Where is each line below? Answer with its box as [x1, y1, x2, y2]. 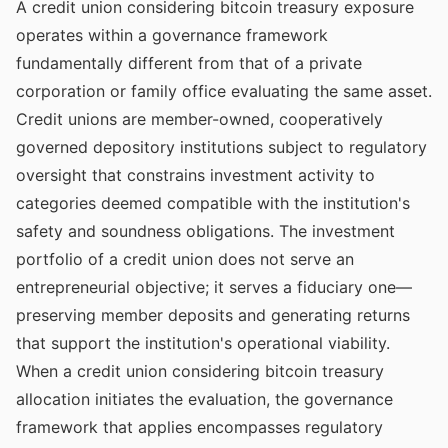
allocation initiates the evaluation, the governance [16, 389, 393, 409]
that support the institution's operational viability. [16, 333, 390, 353]
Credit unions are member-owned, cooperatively [16, 109, 383, 129]
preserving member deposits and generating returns [16, 305, 410, 325]
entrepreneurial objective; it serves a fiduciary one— [16, 277, 412, 297]
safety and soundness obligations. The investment [16, 221, 395, 241]
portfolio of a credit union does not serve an [16, 249, 354, 269]
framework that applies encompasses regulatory [16, 417, 383, 437]
